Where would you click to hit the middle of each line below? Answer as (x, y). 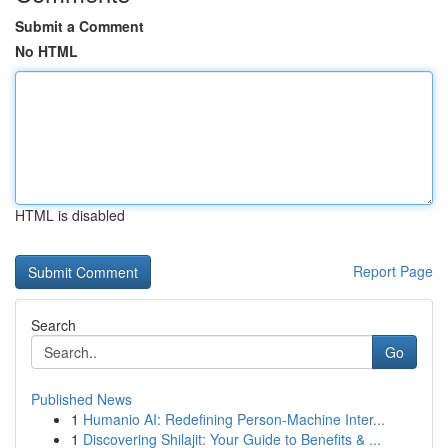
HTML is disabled (70, 215)
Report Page (393, 271)
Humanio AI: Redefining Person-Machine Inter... (234, 419)
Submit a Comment (79, 26)
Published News (81, 399)
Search (53, 325)
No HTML (46, 51)
